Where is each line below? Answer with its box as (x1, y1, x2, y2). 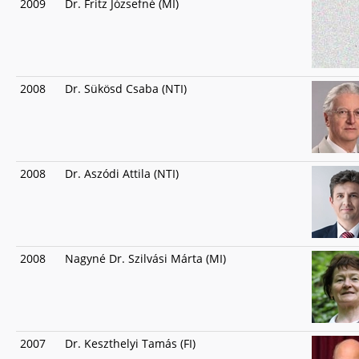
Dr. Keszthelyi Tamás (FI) (65, 336, 196, 351)
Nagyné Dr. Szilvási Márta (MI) (65, 251, 226, 266)
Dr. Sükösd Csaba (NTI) (65, 81, 187, 96)
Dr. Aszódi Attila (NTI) (65, 166, 179, 181)
